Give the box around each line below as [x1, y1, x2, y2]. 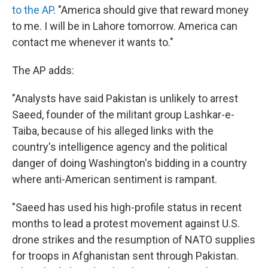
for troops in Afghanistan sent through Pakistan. [12, 249, 239, 263]
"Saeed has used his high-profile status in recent [12, 201, 242, 214]
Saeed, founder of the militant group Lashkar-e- [12, 108, 234, 121]
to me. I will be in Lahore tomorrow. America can [12, 20, 237, 33]
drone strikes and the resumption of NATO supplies [12, 233, 255, 246]
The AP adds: [12, 64, 74, 77]
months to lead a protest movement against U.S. [12, 217, 240, 230]
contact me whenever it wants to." [12, 36, 173, 49]
